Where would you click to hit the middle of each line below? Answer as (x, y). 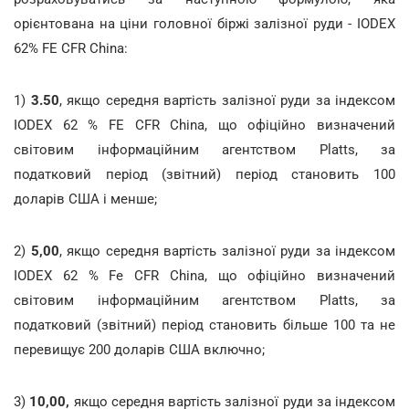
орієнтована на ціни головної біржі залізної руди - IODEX (204, 24)
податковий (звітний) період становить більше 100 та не (204, 325)
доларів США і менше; (85, 199)
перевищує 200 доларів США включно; (139, 350)
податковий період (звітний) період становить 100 (204, 174)
